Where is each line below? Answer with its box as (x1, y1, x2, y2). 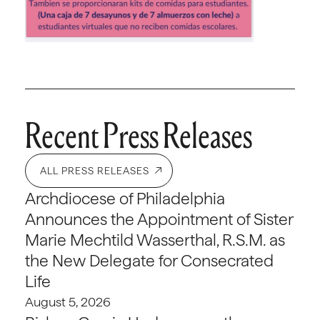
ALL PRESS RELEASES (40, 165, 149, 176)
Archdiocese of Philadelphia (25, 189, 225, 208)
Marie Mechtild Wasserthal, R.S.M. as (25, 230, 285, 249)
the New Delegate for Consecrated (25, 251, 274, 270)
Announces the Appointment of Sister (25, 209, 293, 229)
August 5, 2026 (25, 294, 111, 309)
